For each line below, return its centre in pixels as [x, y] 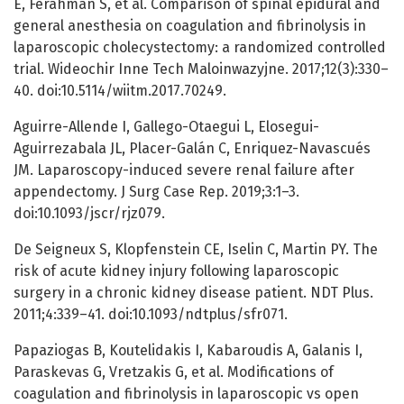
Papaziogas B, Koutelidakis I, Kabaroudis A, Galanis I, [188, 351]
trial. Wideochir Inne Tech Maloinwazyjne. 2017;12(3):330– [201, 69]
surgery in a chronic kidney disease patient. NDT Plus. [193, 293]
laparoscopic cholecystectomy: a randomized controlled [200, 48]
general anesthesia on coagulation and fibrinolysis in [190, 26]
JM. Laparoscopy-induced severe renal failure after [184, 170]
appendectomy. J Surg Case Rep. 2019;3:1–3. [156, 192]
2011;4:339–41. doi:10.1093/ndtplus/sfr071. [151, 315]
